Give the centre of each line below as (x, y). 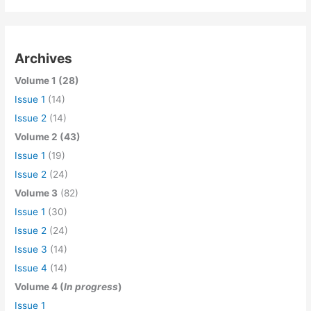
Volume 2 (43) (48, 136)
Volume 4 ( (40, 286)
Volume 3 (36, 193)
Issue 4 (31, 268)
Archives (44, 58)
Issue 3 (31, 249)
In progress (91, 286)
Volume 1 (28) (47, 80)
